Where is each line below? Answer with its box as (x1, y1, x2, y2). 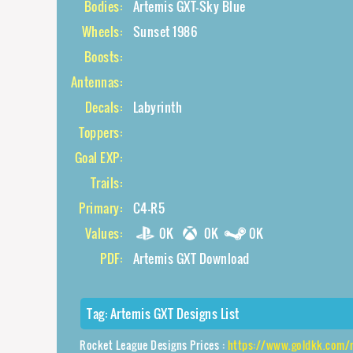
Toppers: (79, 123, 122, 142)
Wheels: (81, 22, 122, 41)
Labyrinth (132, 98, 182, 117)
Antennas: (70, 72, 122, 91)
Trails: (90, 173, 122, 192)
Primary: (79, 199, 122, 217)
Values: (84, 224, 122, 243)
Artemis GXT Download (132, 249, 250, 268)
